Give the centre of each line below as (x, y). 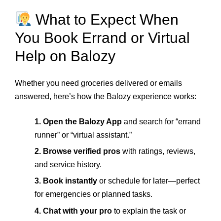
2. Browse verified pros (77, 151)
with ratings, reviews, (158, 151)
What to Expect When (105, 20)
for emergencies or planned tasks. (93, 194)
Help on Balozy (65, 56)
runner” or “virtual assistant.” (83, 135)
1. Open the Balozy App (78, 121)
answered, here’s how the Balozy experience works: (106, 96)
